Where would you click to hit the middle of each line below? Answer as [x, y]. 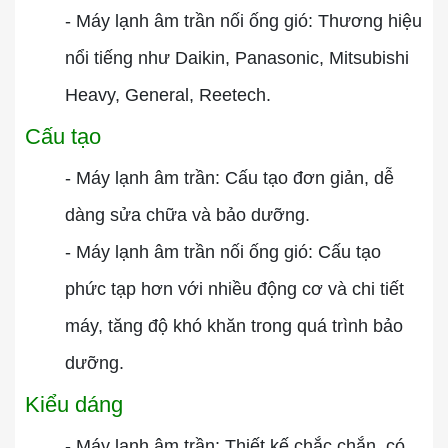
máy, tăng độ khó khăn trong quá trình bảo [234, 326]
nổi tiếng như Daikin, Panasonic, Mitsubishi [237, 58]
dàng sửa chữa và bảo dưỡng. [187, 215]
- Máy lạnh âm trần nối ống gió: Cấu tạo [223, 252]
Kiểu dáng [74, 404]
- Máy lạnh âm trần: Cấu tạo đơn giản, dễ [229, 178]
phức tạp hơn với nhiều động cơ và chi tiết [234, 289]
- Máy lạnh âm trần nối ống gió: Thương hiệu [243, 21]
